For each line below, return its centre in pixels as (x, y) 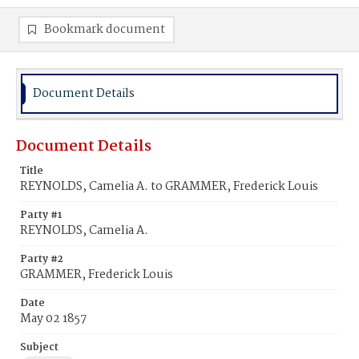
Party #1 (41, 215)
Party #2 (42, 259)
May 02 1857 (53, 319)
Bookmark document (105, 30)
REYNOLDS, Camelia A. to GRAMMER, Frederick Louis (169, 187)
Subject (39, 347)
